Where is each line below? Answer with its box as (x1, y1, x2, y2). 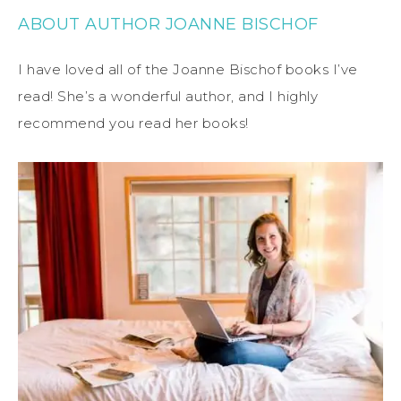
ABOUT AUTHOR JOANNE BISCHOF (18, 14, 319, 35)
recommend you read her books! (18, 115, 249, 132)
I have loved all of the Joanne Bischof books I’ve (18, 61, 358, 79)
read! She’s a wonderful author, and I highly (18, 88, 318, 106)
